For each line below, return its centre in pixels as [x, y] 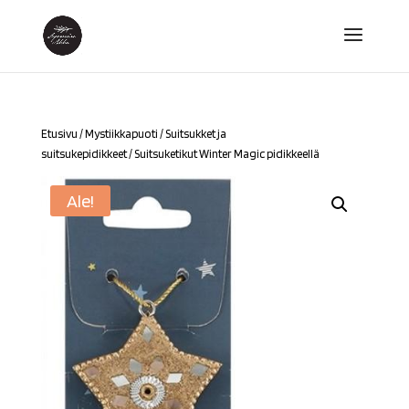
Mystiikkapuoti [121, 134]
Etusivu [59, 134]
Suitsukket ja [195, 134]
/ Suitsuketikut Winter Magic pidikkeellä [223, 154]
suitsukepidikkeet [84, 154]
